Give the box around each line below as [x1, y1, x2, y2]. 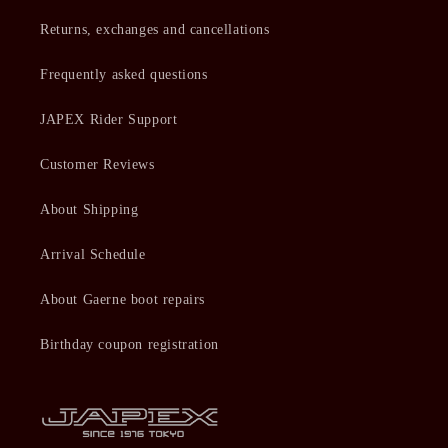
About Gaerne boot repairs [40, 291, 205, 307]
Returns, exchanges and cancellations [40, 21, 270, 37]
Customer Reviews [40, 156, 155, 172]
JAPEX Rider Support [40, 111, 178, 127]
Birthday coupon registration [40, 336, 219, 352]
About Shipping [40, 201, 139, 217]
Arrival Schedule [40, 246, 146, 262]
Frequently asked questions [40, 66, 208, 82]
